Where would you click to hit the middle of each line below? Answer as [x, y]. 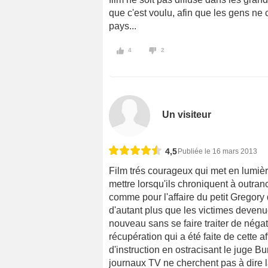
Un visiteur [187, 114]
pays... [123, 26]
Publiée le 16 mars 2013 [217, 151]
